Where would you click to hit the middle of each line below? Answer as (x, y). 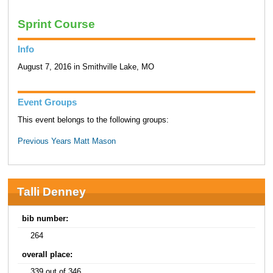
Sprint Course (56, 24)
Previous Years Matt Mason (66, 141)
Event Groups (47, 102)
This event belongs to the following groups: (93, 120)
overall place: (48, 255)
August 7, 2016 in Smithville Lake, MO (86, 67)
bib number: (45, 219)
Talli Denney (51, 192)
